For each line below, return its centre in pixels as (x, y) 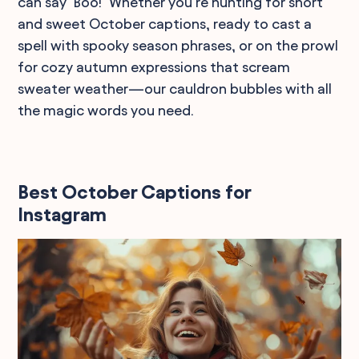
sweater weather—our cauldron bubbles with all (175, 89)
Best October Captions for (135, 192)
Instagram (63, 215)
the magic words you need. (106, 110)
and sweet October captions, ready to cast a (165, 24)
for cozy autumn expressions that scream (154, 67)
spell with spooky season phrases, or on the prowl (178, 45)
